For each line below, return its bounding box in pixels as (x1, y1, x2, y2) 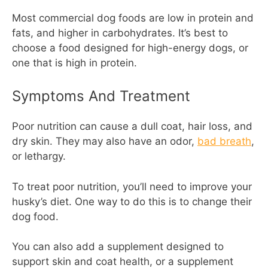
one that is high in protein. (12, 56, 137, 69)
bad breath (197, 135, 251, 148)
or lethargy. (12, 150, 66, 163)
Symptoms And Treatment (12, 87, 190, 105)
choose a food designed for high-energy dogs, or (12, 41, 248, 54)
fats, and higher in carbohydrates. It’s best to (12, 26, 228, 39)
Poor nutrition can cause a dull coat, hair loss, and (12, 120, 252, 133)
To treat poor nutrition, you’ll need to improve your (12, 180, 252, 193)
